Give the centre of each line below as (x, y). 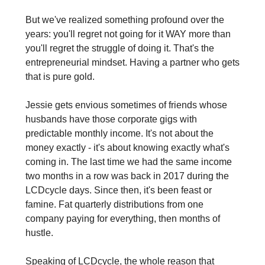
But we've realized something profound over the (125, 20)
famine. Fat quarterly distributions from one (114, 205)
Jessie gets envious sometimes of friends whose (126, 105)
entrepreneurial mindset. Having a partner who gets (132, 63)
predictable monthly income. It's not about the (119, 134)
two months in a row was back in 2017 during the (127, 176)
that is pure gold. (60, 77)
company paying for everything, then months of (122, 219)
